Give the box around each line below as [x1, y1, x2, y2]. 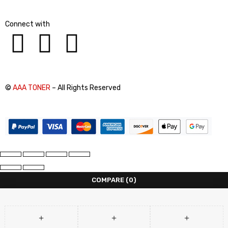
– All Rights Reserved [50, 83, 121, 92]
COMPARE [92, 176, 124, 184]
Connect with [5, 20, 50, 28]
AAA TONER [13, 83, 50, 92]
